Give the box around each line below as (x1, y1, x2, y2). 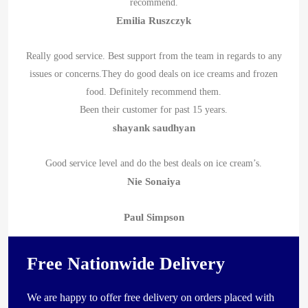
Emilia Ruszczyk (116, 14, 192, 26)
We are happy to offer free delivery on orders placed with (27, 291, 275, 303)
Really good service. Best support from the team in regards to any (25, 50, 282, 61)
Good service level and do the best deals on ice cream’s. (45, 157, 263, 168)
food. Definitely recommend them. (86, 86, 222, 97)
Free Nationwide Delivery (27, 253, 225, 274)
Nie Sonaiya (126, 175, 181, 187)
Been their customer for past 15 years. (80, 104, 228, 115)
